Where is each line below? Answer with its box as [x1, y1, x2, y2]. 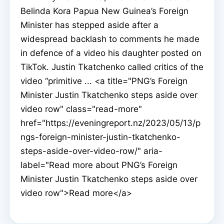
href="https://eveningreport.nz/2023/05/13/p [20, 117, 200, 128]
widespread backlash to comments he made [20, 33, 199, 44]
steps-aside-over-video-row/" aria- [20, 145, 162, 156]
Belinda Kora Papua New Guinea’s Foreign [20, 5, 188, 16]
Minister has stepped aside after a [20, 19, 158, 30]
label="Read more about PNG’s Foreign [20, 159, 177, 170]
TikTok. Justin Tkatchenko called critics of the [20, 61, 203, 72]
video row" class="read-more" [20, 103, 142, 114]
